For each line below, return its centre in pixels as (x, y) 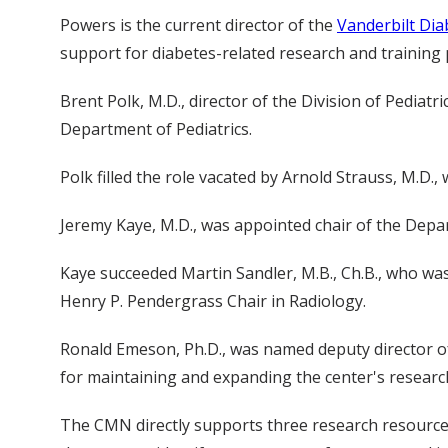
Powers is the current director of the (198, 25)
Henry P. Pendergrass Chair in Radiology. (213, 301)
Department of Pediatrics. (156, 129)
